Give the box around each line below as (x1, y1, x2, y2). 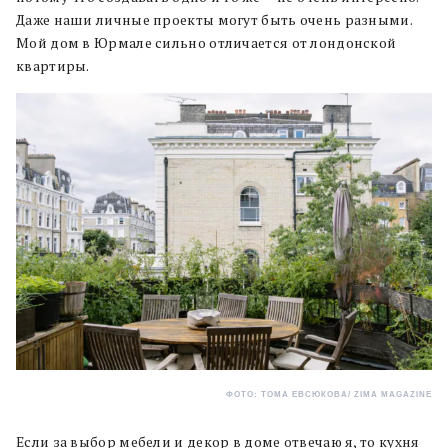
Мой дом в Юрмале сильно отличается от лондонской (16, 33, 397, 52)
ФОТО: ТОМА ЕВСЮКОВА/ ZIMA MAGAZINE (226, 389, 432, 399)
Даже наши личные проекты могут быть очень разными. (16, 10, 412, 29)
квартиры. (16, 56, 92, 75)
